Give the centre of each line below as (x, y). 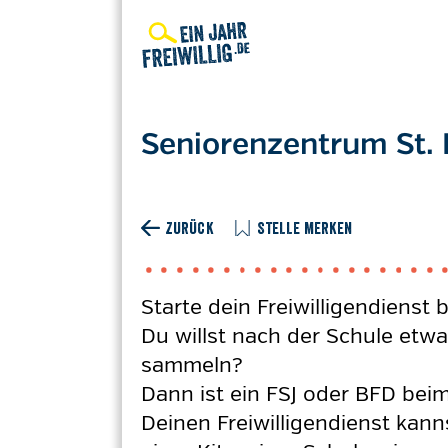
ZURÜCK (189, 228)
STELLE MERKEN (304, 228)
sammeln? (192, 365)
